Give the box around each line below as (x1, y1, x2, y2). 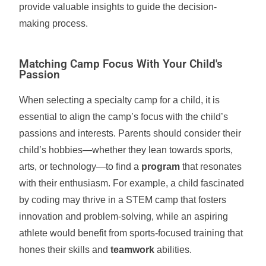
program (141, 161, 180, 172)
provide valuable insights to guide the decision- (19, 2, 217, 12)
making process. (19, 18, 88, 28)
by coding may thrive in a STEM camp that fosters (19, 195, 227, 205)
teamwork (110, 245, 155, 255)
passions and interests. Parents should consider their (19, 128, 242, 138)
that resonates (180, 161, 242, 172)
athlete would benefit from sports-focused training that (19, 228, 243, 238)
